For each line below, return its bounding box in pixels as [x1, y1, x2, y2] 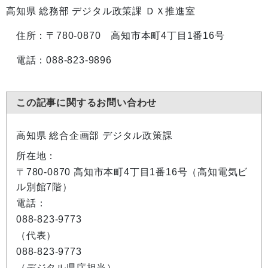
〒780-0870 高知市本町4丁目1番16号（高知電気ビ [16, 167, 248, 177]
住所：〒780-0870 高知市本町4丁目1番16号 [6, 31, 225, 41]
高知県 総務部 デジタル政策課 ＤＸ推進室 [6, 6, 196, 16]
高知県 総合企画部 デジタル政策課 [16, 130, 173, 141]
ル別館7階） [16, 182, 72, 192]
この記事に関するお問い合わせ [16, 98, 157, 108]
